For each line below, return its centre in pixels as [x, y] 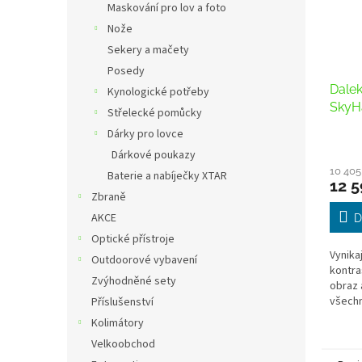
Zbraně [109, 197]
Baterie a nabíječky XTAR [167, 176]
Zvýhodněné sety [134, 281]
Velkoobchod [123, 344]
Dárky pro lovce [145, 134]
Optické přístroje [133, 239]
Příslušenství [122, 302]
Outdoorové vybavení [144, 260]
